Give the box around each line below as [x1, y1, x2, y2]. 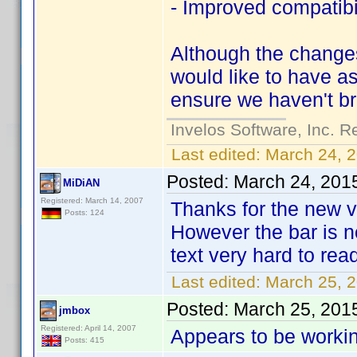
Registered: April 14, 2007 [41, 324, 136, 332]
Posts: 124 [62, 208, 104, 218]
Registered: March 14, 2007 [41, 196, 143, 205]
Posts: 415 [62, 335, 104, 345]
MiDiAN [63, 177, 100, 189]
